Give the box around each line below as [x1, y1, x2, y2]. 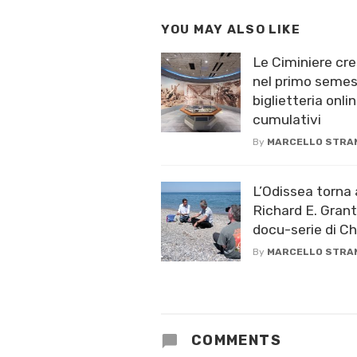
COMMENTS [186, 331, 282, 349]
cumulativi [253, 111, 321, 127]
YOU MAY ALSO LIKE [161, 22, 300, 37]
